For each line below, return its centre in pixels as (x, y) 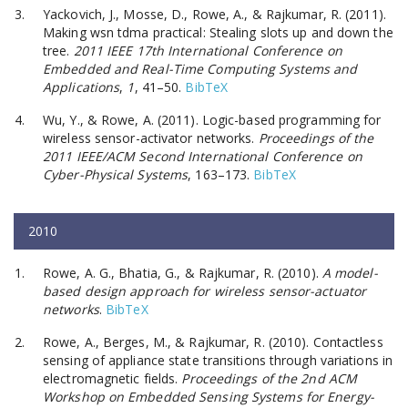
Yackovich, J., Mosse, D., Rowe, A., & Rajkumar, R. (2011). (214, 14)
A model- (350, 272)
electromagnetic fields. (112, 378)
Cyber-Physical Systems (116, 174)
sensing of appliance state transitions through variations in (218, 360)
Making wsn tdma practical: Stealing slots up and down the (218, 32)
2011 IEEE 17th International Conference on (208, 50)
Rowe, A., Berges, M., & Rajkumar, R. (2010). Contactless (213, 342)
